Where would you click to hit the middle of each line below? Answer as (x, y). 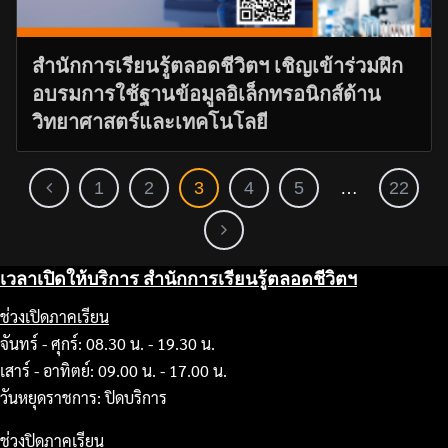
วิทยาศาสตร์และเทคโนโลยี (150, 121)
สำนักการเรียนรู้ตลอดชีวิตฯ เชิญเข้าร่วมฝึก (217, 65)
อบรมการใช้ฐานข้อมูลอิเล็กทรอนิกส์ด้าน (206, 93)
